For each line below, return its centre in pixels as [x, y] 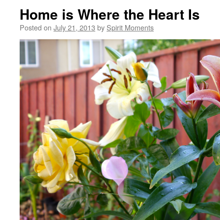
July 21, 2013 [74, 27]
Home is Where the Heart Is [110, 14]
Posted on [36, 27]
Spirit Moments [130, 27]
